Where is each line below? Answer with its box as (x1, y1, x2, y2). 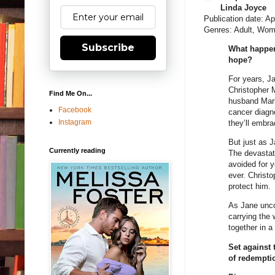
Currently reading (49, 146, 106, 154)
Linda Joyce (220, 2, 266, 12)
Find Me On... (49, 89, 92, 97)
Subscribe (82, 41, 134, 53)
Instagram (58, 117, 91, 126)
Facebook (58, 105, 91, 114)
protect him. (228, 182, 271, 192)
